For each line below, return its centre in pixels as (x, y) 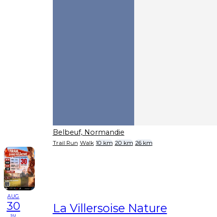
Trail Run (65, 143)
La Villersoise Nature (110, 208)
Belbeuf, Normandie (88, 132)
